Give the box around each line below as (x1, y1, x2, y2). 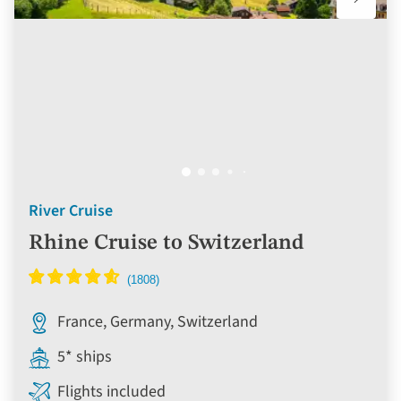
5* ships (57, 345, 112, 368)
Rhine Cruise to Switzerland (29, 232, 304, 254)
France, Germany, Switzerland (57, 310, 258, 333)
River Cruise (29, 199, 113, 222)
